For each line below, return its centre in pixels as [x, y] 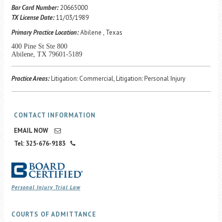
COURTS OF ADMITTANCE [54, 214]
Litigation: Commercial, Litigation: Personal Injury [118, 79]
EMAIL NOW [32, 131]
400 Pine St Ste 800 [39, 46]
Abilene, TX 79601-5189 [47, 54]
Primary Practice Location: [45, 32]
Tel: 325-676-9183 [40, 143]
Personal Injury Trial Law [46, 187]
